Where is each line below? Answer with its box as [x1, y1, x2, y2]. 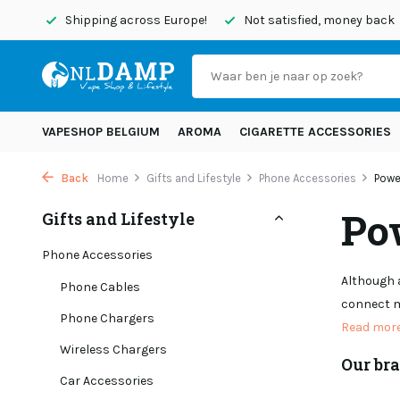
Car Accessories [60, 373, 154, 388]
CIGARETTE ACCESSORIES [239, 124, 391, 139]
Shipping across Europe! [62, 12, 207, 28]
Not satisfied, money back [241, 12, 395, 28]
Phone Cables [60, 279, 140, 295]
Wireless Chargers [60, 342, 167, 357]
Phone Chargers [60, 311, 154, 326]
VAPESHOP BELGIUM [42, 124, 160, 139]
